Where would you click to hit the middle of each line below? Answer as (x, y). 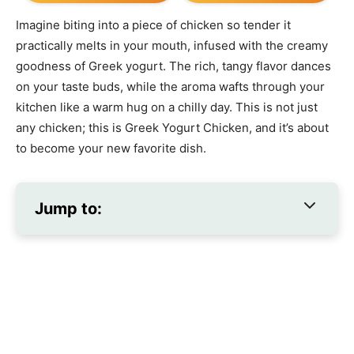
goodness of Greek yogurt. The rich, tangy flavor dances (173, 66)
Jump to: (68, 209)
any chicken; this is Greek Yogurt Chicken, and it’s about (172, 128)
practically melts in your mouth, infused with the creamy (172, 46)
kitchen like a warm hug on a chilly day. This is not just (167, 107)
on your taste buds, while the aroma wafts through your (170, 87)
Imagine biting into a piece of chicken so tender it (153, 25)
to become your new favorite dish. (111, 149)
